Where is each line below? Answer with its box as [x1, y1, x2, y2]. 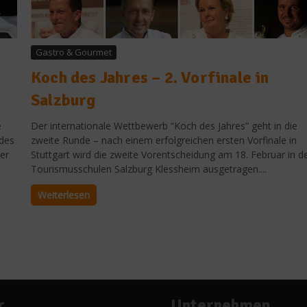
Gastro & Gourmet [36, 45, 112, 58]
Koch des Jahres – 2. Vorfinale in [31, 66, 269, 88]
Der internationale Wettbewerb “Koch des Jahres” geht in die [31, 119, 297, 132]
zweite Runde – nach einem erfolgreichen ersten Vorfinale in [31, 133, 297, 147]
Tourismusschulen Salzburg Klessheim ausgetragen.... [31, 162, 267, 175]
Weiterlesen [38, 188, 90, 201]
